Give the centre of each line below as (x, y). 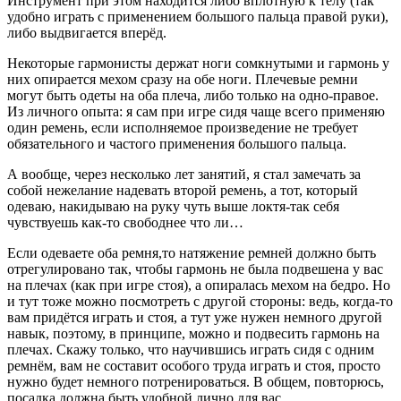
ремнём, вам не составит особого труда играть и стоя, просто (194, 365)
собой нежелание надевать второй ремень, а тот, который (183, 190)
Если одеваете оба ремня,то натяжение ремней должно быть (192, 252)
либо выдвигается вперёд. (87, 32)
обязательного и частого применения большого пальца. (177, 143)
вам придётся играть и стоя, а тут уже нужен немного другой (195, 317)
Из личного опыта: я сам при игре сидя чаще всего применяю (196, 111)
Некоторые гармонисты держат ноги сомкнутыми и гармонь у (198, 63)
